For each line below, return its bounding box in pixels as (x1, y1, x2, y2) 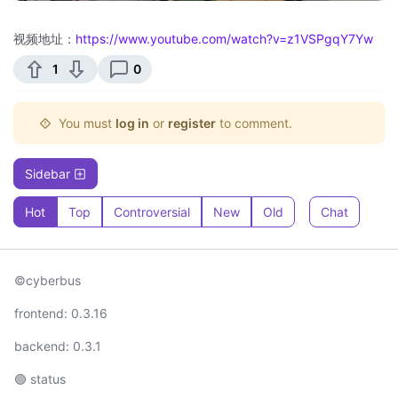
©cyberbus (14, 273, 81, 289)
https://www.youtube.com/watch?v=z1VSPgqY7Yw (76, 31, 373, 47)
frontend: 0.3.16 (14, 306, 107, 322)
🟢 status (14, 371, 66, 387)
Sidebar (25, 166, 74, 182)
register (168, 115, 216, 131)
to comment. (216, 115, 292, 131)
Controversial (114, 204, 190, 220)
